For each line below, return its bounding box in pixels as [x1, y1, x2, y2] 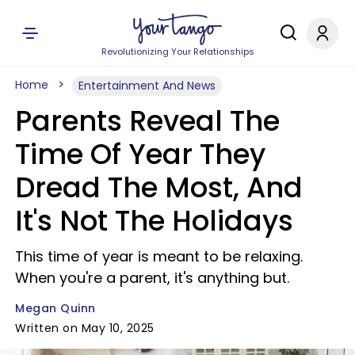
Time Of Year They [15, 135, 265, 174]
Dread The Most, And [15, 168, 303, 207]
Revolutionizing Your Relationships [101, 45, 254, 58]
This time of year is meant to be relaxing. [15, 246, 303, 266]
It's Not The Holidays [15, 201, 293, 240]
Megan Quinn [15, 300, 96, 316]
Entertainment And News [78, 78, 216, 94]
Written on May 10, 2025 [15, 320, 155, 336]
